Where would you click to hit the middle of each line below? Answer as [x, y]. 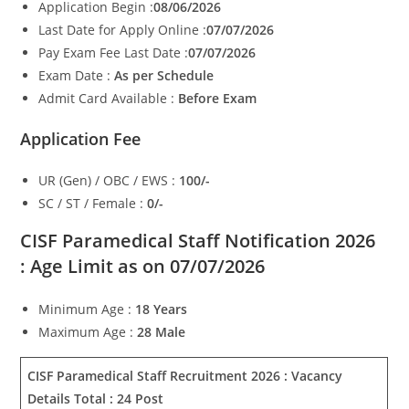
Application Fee [81, 139]
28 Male [162, 332]
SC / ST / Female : [93, 203]
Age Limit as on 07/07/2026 [148, 266]
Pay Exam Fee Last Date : [114, 52]
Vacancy [317, 376]
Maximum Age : [88, 332]
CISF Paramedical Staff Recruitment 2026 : [160, 376]
